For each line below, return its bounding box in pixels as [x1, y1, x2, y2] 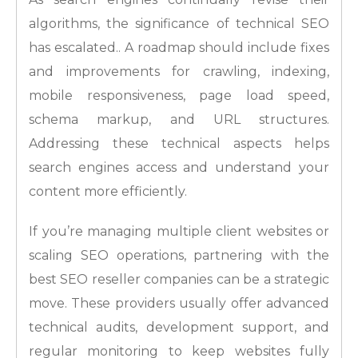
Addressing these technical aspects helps [29, 136, 329, 152]
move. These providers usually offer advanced [29, 296, 329, 312]
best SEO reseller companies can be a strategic [29, 272, 329, 288]
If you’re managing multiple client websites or [29, 224, 329, 240]
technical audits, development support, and [29, 320, 329, 336]
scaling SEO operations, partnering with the [29, 248, 329, 264]
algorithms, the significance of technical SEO [29, 16, 329, 32]
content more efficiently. [29, 184, 187, 200]
